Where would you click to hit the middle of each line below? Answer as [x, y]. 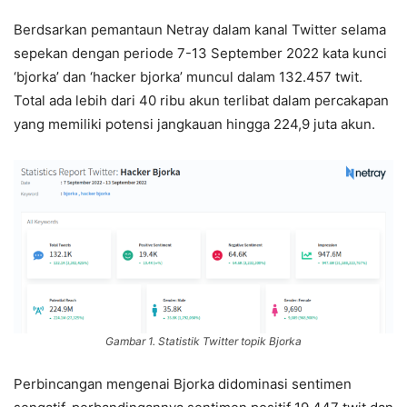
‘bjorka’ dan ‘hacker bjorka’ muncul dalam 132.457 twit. [188, 76]
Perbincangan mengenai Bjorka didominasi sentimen [183, 383]
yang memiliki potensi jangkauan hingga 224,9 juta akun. [194, 124]
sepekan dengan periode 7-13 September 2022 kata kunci [200, 53]
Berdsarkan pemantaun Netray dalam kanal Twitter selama [200, 29]
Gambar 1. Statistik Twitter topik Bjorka [203, 341]
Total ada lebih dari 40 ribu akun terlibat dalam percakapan [201, 100]
